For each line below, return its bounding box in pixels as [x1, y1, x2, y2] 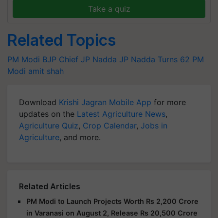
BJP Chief [42, 54, 78, 64]
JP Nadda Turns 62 [119, 54, 190, 64]
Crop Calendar [83, 120, 136, 130]
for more [151, 97, 186, 107]
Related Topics [7, 30, 116, 50]
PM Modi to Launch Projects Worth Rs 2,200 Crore [26, 197, 199, 205]
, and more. [59, 132, 101, 142]
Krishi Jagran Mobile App [59, 97, 151, 107]
